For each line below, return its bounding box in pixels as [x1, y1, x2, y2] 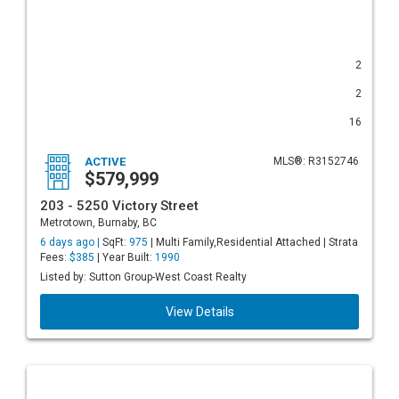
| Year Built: [94, 251, 155, 264]
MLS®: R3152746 [273, 155, 359, 167]
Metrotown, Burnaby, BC [40, 216, 157, 229]
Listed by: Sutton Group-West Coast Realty [40, 271, 247, 283]
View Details [165, 305, 234, 319]
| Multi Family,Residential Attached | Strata [148, 236, 358, 248]
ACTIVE [85, 155, 126, 168]
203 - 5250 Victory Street [40, 198, 199, 214]
